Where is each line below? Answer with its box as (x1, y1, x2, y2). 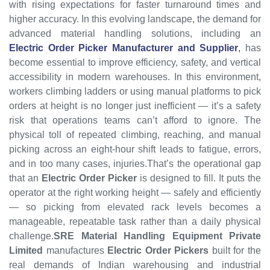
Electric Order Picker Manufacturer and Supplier (9, 42, 239, 53)
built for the (209, 245, 262, 256)
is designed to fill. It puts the (137, 172, 261, 183)
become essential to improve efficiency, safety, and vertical (9, 57, 261, 67)
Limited (9, 245, 43, 256)
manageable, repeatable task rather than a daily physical (9, 216, 261, 227)
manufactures (43, 245, 108, 256)
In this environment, (174, 71, 262, 82)
